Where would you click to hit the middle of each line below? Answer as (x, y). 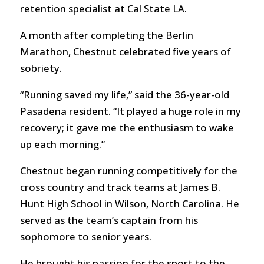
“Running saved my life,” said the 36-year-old (124, 94)
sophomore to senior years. (85, 236)
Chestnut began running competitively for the (128, 170)
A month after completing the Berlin (106, 35)
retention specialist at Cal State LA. (103, 9)
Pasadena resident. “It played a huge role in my (130, 111)
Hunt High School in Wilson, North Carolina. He (129, 203)
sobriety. (41, 68)
